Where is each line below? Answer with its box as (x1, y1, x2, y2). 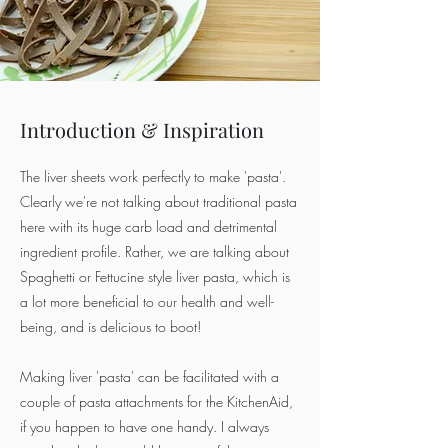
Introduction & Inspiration (20, 116, 264, 143)
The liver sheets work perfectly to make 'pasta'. (20, 167, 286, 186)
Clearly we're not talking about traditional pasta (20, 192, 297, 211)
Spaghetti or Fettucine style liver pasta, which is (20, 267, 290, 286)
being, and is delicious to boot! (20, 317, 201, 336)
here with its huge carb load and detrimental (20, 217, 277, 236)
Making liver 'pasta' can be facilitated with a (20, 367, 279, 386)
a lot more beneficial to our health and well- (20, 292, 274, 311)
